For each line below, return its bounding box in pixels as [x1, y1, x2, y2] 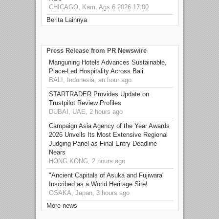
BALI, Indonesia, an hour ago [49, 76, 131, 84]
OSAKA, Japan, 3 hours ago [49, 189, 130, 197]
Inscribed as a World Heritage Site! [49, 180, 148, 188]
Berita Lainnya [46, 16, 87, 23]
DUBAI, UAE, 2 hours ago [49, 108, 123, 115]
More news [46, 201, 77, 209]
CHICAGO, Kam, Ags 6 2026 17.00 [49, 3, 149, 11]
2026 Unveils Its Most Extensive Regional [49, 131, 168, 138]
